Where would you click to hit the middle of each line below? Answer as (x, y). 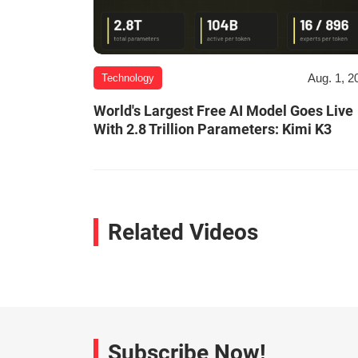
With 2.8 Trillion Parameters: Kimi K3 (213, 129)
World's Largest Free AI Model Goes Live (223, 111)
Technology (128, 78)
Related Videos (183, 233)
